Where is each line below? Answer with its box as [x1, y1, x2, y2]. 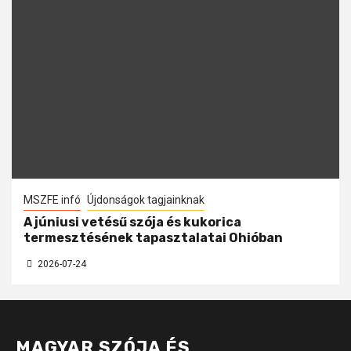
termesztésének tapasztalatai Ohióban [24, 230, 283, 245]
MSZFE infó [24, 193, 81, 206]
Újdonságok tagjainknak [87, 193, 204, 206]
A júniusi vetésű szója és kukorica [24, 214, 241, 230]
